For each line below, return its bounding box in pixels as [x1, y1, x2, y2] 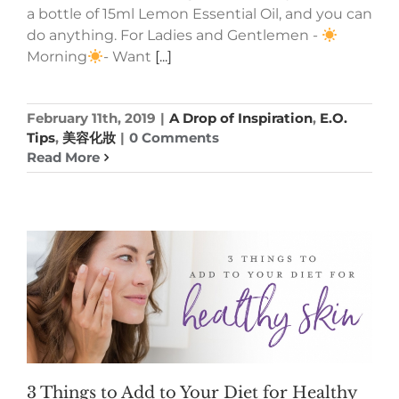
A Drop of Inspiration [169, 110, 313, 127]
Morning [27, 48, 87, 66]
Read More [27, 149, 100, 167]
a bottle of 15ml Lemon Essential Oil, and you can [27, 5, 372, 23]
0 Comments [129, 129, 219, 147]
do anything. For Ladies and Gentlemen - [27, 27, 322, 45]
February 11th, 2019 [27, 110, 156, 127]
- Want [103, 48, 156, 66]
